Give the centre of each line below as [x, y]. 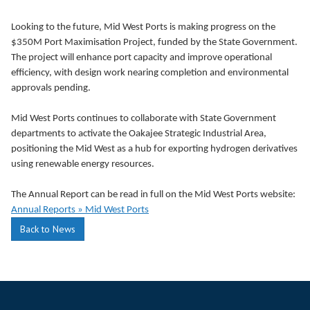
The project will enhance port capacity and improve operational [142, 58]
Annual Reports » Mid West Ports [80, 210]
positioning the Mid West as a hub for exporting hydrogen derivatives [154, 149]
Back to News [48, 229]
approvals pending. [51, 88]
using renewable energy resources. [83, 164]
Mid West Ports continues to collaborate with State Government [144, 119]
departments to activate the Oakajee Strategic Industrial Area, [139, 134]
